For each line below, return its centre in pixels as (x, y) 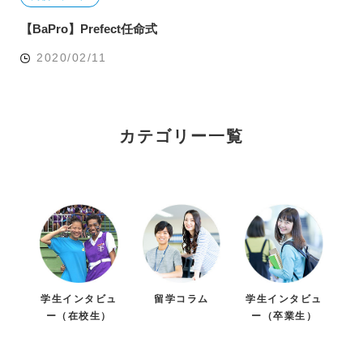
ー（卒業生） (284, 316)
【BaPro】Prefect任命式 (89, 29)
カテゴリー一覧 (181, 137)
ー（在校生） (79, 316)
